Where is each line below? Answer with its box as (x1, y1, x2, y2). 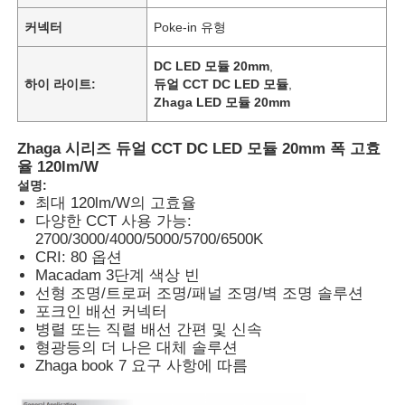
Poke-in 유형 (154, 19, 227, 34)
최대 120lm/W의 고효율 (35, 193, 197, 212)
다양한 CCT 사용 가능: (35, 212, 193, 230)
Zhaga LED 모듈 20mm (154, 94, 291, 109)
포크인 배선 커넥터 (35, 302, 168, 320)
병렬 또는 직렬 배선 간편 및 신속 (35, 320, 263, 338)
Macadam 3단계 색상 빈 (35, 266, 201, 284)
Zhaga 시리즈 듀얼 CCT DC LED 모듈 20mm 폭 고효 (17, 139, 381, 157)
